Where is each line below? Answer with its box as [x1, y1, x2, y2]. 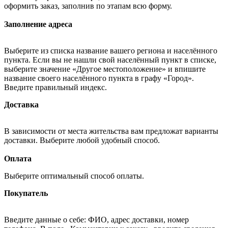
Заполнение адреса [4, 20, 72, 29]
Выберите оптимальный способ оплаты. [4, 172, 146, 181]
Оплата [4, 154, 32, 163]
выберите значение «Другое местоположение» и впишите [4, 65, 206, 74]
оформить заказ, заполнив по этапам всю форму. [4, 2, 172, 11]
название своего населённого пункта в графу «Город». [4, 74, 194, 83]
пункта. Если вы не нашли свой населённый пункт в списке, [4, 55, 216, 65]
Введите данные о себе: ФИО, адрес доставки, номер [4, 215, 189, 224]
